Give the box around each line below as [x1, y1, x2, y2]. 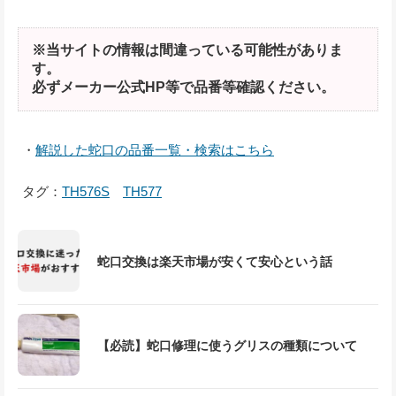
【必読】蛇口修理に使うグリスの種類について [97, 338, 357, 353]
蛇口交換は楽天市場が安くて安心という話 [97, 254, 332, 269]
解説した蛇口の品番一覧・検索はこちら [35, 141, 274, 157]
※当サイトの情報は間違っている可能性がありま [32, 42, 343, 57]
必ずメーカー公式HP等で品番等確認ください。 [32, 79, 335, 95]
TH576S [62, 183, 110, 199]
